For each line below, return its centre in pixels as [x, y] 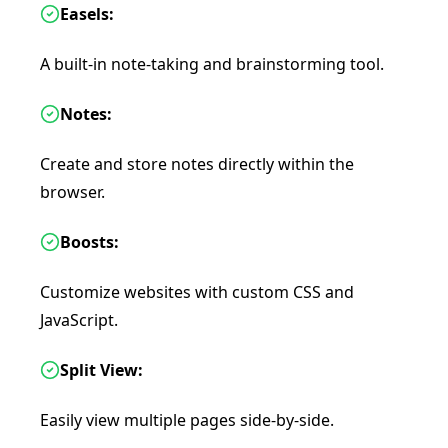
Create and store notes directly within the [197, 164]
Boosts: [89, 242]
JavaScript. [79, 320]
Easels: [87, 14]
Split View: [101, 370]
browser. [72, 192]
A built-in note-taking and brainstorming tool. [212, 64]
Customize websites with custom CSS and [197, 292]
